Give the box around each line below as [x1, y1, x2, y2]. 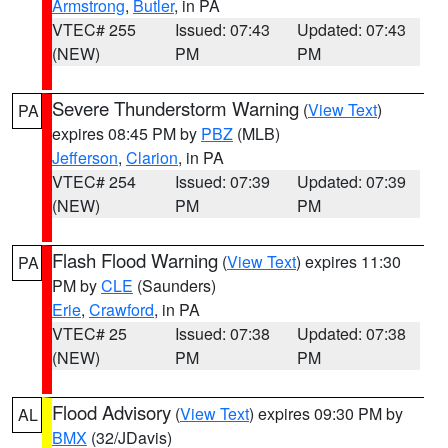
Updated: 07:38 [297, 322, 407, 345]
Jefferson [52, 146, 118, 169]
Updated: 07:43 [297, 18, 407, 41]
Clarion [126, 146, 178, 169]
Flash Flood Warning [52, 247, 218, 273]
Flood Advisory [52, 399, 171, 425]
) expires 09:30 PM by [249, 402, 403, 425]
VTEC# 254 [52, 170, 136, 193]
